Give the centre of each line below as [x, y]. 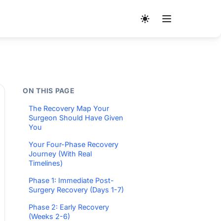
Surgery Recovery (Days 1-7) [76, 190]
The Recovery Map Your [69, 108]
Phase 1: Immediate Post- [71, 180]
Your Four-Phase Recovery [74, 144]
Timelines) [46, 163]
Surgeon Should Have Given [76, 118]
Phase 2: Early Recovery [69, 207]
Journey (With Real [60, 154]
